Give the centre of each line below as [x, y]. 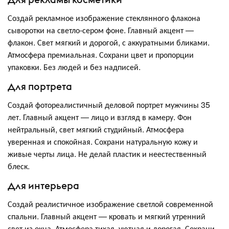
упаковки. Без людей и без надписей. [74, 66]
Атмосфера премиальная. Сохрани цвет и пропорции [101, 54]
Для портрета [40, 86]
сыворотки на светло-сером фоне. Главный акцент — [101, 30]
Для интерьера [43, 185]
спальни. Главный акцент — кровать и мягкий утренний [107, 216]
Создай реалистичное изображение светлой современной [110, 203]
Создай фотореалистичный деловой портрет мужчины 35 [109, 104]
